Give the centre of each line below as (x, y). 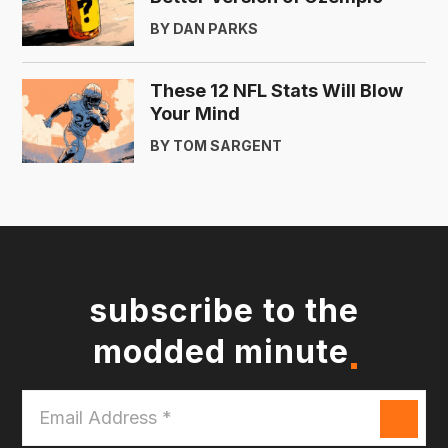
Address (54, 424)
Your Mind (195, 113)
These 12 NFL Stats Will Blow (276, 90)
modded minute (221, 351)
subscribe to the (224, 310)
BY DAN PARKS (204, 28)
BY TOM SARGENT (216, 145)
